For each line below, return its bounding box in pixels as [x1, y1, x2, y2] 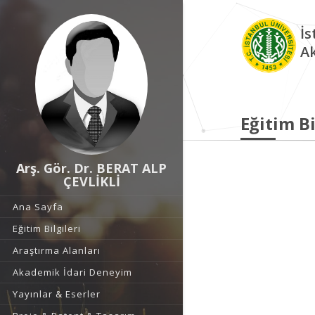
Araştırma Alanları [13, 244, 101, 257]
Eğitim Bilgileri [13, 222, 81, 235]
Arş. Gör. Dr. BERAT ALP [16, 160, 167, 176]
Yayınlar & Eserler [13, 288, 101, 300]
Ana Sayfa [13, 200, 63, 213]
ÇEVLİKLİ [63, 173, 120, 190]
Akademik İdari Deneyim [13, 266, 132, 278]
